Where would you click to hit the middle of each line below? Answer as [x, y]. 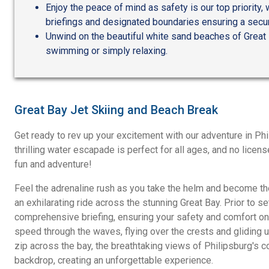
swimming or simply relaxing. [107, 50]
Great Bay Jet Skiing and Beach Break [116, 110]
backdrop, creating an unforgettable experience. [114, 260]
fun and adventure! [53, 164]
